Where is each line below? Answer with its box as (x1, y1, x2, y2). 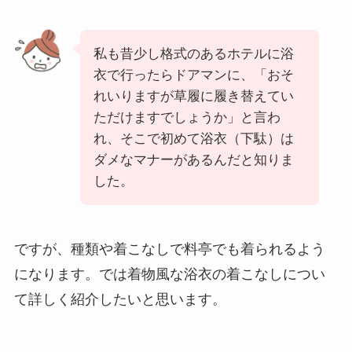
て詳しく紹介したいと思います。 (13, 291, 226, 307)
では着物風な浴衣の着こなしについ (98, 266, 325, 282)
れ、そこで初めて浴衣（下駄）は (93, 131, 294, 147)
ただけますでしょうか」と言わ (93, 110, 280, 126)
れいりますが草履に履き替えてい (93, 89, 294, 104)
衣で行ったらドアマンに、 (93, 68, 254, 83)
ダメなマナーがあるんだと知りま (93, 152, 294, 168)
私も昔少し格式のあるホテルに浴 (93, 46, 294, 62)
